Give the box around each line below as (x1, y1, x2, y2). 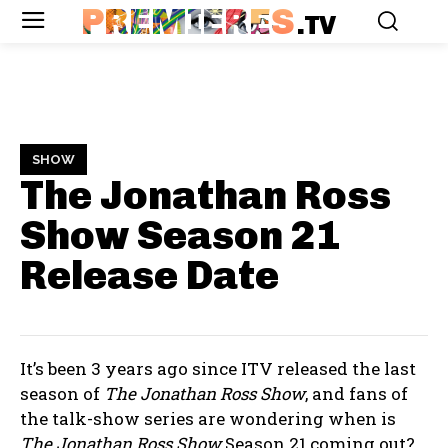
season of (20, 382, 104, 406)
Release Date (20, 251, 279, 300)
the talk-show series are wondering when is (20, 407, 396, 431)
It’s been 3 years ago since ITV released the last (20, 357, 416, 381)
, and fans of (305, 382, 408, 406)
